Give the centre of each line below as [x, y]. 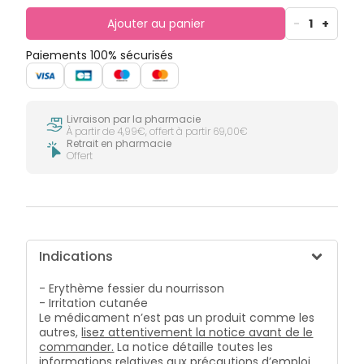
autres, [59, 333]
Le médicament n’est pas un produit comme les [177, 318]
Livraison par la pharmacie [134, 119]
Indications [76, 257]
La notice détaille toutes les [195, 347]
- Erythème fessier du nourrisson [132, 289]
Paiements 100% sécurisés [100, 55]
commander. [77, 347]
